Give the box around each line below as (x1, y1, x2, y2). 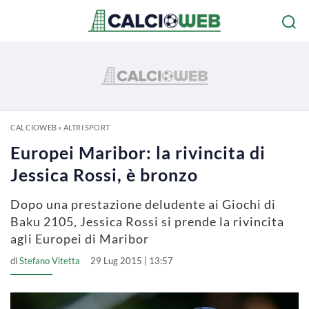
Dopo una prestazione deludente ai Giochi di (10, 197, 276, 212)
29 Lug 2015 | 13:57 (90, 255, 173, 266)
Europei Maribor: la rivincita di (10, 142, 266, 163)
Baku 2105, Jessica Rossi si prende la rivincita (10, 214, 284, 229)
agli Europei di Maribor (10, 231, 149, 246)
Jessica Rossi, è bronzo (10, 164, 198, 185)
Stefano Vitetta (19, 255, 80, 266)
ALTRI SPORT (63, 123, 110, 132)
